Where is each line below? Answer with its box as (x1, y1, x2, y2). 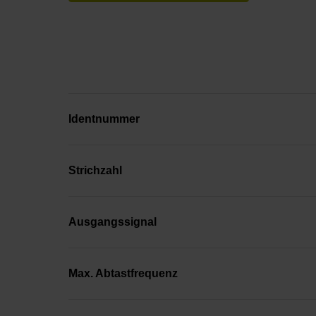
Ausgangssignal (68, 215, 157, 228)
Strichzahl (68, 164, 122, 176)
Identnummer (68, 112, 140, 125)
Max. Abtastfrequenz (68, 267, 178, 279)
